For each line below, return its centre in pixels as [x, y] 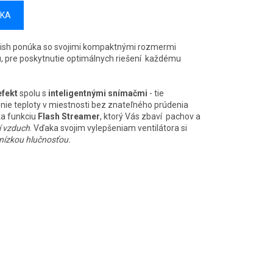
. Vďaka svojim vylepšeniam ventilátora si [108, 128]
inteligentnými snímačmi [98, 94]
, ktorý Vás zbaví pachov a [150, 117]
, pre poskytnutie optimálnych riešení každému [91, 59]
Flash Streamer [69, 117]
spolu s [33, 94]
